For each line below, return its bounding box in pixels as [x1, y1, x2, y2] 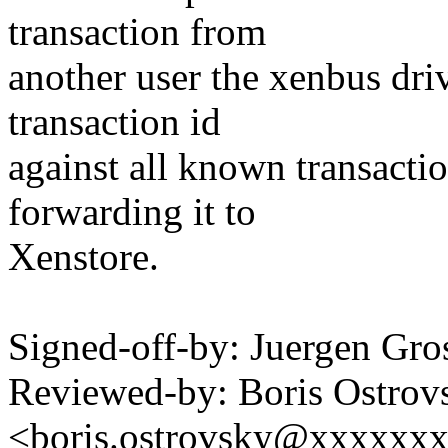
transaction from [8, 10, 266, 54]
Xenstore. [8, 235, 159, 279]
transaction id [8, 100, 221, 144]
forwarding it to [8, 190, 256, 234]
